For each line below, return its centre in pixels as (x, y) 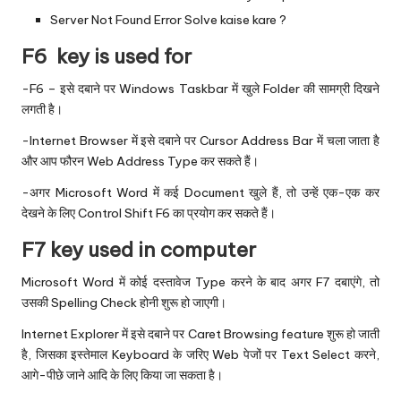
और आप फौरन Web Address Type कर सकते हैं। (140, 161)
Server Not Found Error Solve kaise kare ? (168, 19)
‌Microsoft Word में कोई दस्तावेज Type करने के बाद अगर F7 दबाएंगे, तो (200, 282)
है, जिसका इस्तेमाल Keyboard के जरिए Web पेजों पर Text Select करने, (200, 354)
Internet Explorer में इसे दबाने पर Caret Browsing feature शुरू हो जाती (200, 333)
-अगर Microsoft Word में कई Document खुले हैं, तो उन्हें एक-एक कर (200, 192)
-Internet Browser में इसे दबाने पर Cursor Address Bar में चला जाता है (200, 140)
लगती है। (42, 109)
